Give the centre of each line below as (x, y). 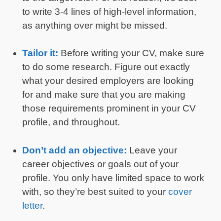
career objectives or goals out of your (100, 164)
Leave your (153, 150)
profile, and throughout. (71, 122)
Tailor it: (41, 53)
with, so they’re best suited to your (95, 191)
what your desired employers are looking (108, 81)
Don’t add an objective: (76, 150)
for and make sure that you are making (104, 95)
